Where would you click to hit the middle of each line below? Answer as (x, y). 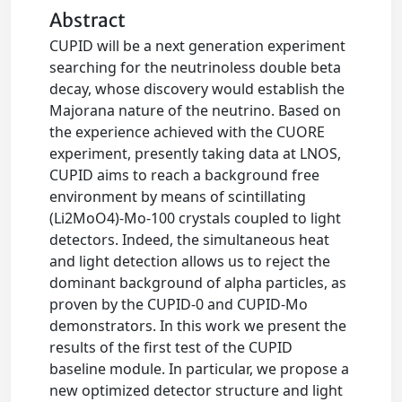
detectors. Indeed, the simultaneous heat (190, 240)
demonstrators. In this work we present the (198, 326)
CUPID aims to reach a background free (185, 175)
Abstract (88, 21)
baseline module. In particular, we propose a (200, 369)
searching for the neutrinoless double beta (196, 67)
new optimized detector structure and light (197, 390)
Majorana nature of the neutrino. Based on (196, 110)
